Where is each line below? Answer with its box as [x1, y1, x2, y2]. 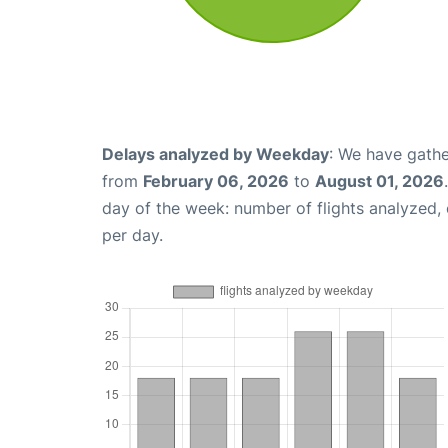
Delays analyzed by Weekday [102, 144, 329, 165]
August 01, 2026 [315, 171, 444, 192]
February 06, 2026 [143, 171, 289, 192]
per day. [102, 225, 163, 246]
